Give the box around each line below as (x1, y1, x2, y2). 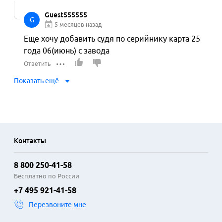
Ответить (24, 60, 51, 67)
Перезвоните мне (29, 201, 86, 209)
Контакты (14, 137, 46, 145)
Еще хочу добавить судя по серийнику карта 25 (24, 34, 200, 43)
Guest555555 (45, 11, 87, 19)
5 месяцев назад (55, 21, 102, 28)
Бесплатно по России (14, 172, 79, 179)
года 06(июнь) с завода (24, 46, 110, 55)
